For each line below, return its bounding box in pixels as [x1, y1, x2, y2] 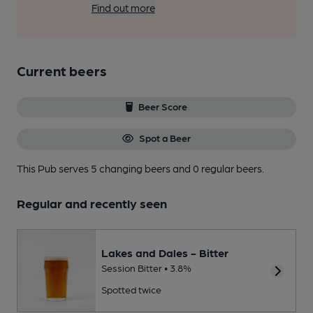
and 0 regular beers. [173, 161, 264, 175]
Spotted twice [101, 284, 161, 296]
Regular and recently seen [17, 195, 167, 210]
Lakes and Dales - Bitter [101, 246, 228, 260]
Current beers [17, 62, 107, 79]
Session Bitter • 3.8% [101, 262, 191, 274]
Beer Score [138, 101, 188, 112]
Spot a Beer [138, 132, 191, 144]
